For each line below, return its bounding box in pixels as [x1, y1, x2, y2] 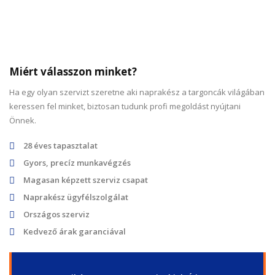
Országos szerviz [23, 209, 90, 220]
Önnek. [9, 115, 36, 126]
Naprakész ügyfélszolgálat [23, 192, 128, 203]
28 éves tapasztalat [23, 140, 98, 152]
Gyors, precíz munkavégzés [23, 157, 131, 169]
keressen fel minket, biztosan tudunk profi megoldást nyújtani [9, 101, 241, 112]
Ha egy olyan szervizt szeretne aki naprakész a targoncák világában [9, 87, 265, 98]
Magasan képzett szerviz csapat [23, 174, 148, 186]
